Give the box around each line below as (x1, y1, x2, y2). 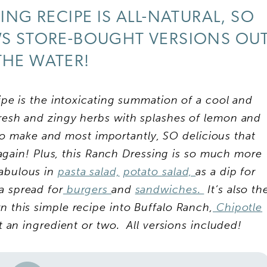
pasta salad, (57, 164, 120, 178)
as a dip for (195, 164, 256, 178)
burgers (63, 182, 111, 196)
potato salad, (123, 164, 196, 178)
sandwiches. (135, 182, 204, 196)
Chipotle (213, 200, 263, 214)
